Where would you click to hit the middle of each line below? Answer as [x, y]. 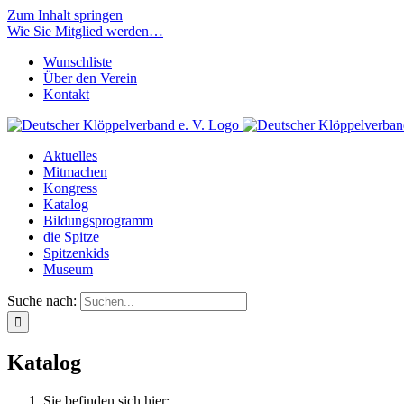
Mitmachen [75, 172]
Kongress [70, 188]
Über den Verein [90, 78]
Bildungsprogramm [98, 220]
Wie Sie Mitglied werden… [85, 31]
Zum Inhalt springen [65, 15]
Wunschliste [78, 62]
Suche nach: [42, 301]
